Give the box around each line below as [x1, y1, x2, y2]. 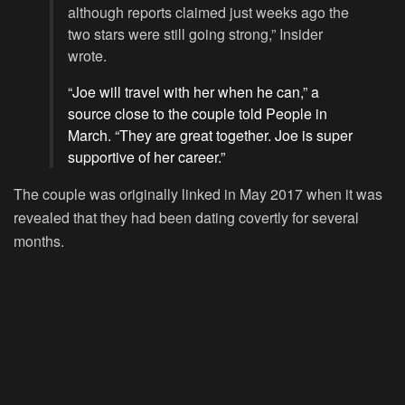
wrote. [68, 45, 107, 67]
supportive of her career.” [68, 146, 225, 168]
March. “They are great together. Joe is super [68, 125, 353, 146]
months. [14, 231, 64, 252]
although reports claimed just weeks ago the [68, 2, 349, 24]
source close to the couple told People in [68, 103, 327, 125]
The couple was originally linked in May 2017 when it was [14, 184, 382, 205]
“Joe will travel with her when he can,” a [68, 81, 319, 103]
